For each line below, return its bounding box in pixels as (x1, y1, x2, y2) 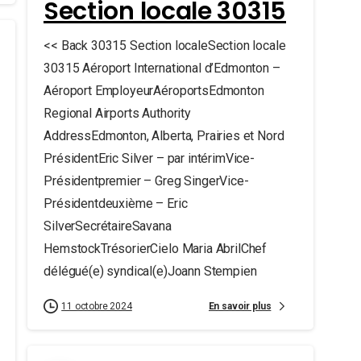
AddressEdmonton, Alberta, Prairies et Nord (43, 128, 284, 143)
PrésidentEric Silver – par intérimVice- (43, 151, 255, 166)
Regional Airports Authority (43, 106, 191, 121)
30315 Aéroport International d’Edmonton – (43, 60, 280, 76)
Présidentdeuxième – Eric (43, 196, 188, 211)
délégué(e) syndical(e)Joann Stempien (43, 263, 257, 279)
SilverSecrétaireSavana (43, 218, 172, 234)
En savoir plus (209, 300, 272, 312)
